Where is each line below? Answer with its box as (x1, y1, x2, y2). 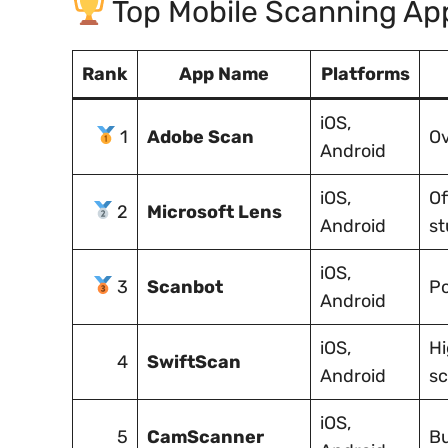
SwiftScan (147, 350, 241, 373)
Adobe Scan (147, 125, 254, 148)
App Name (179, 62, 269, 85)
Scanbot (147, 275, 223, 298)
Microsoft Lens (147, 200, 282, 223)
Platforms (320, 62, 410, 85)
